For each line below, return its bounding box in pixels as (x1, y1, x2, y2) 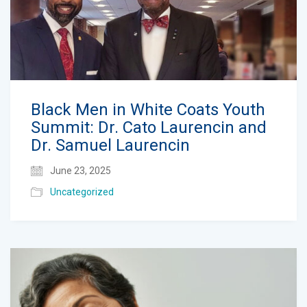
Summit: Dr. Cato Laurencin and (31, 118, 267, 138)
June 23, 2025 (48, 165, 111, 177)
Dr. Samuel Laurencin (31, 136, 190, 156)
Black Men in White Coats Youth (31, 100, 265, 120)
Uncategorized (50, 186, 114, 198)
